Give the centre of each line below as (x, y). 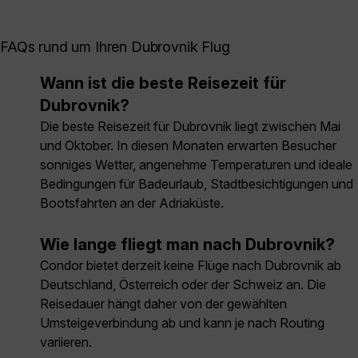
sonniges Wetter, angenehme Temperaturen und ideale (196, 165)
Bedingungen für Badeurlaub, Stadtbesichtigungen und (197, 184)
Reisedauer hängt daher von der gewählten (163, 304)
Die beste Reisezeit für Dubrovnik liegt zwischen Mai (190, 127)
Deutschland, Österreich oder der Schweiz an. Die (183, 285)
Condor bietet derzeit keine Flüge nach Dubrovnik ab (191, 266)
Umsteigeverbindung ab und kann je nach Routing (182, 323)
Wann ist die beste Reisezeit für (163, 84)
